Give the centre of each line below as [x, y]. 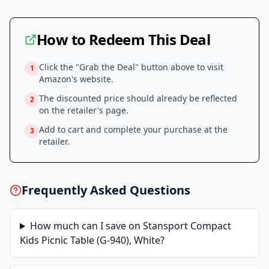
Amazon [55, 79]
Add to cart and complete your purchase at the [133, 129]
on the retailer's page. [84, 110]
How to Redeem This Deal [124, 39]
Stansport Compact [187, 226]
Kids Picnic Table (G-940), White [90, 240]
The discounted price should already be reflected [138, 98]
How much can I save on [86, 226]
